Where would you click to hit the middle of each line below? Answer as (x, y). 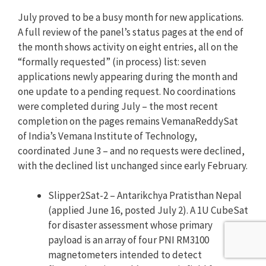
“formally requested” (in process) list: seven (112, 61)
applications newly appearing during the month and (128, 76)
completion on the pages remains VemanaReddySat (128, 121)
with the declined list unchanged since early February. (133, 165)
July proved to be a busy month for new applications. (131, 17)
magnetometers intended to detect (125, 255)
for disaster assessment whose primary (130, 225)
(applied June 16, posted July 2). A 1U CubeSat (148, 210)
